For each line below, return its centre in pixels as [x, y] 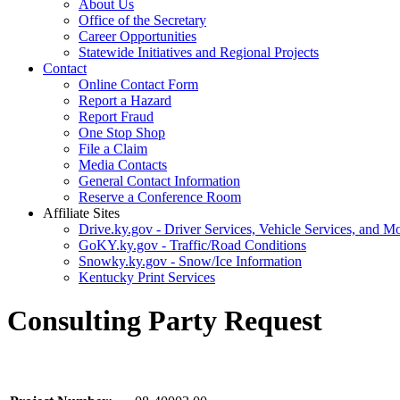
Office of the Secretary [142, 20]
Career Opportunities [137, 36]
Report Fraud [116, 117]
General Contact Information [159, 181]
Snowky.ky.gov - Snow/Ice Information [190, 261]
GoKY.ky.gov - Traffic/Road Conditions [192, 245]
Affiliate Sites [81, 213]
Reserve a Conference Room [160, 197]
